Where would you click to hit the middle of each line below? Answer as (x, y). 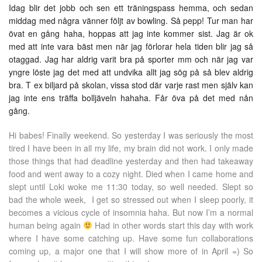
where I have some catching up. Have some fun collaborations (131, 238)
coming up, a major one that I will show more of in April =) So (131, 251)
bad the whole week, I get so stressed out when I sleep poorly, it (131, 199)
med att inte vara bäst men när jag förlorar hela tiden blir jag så (131, 46)
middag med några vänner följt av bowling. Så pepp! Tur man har (131, 20)
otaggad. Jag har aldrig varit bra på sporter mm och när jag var (131, 59)
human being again (46, 225)
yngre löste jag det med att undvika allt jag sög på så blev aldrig (131, 72)
